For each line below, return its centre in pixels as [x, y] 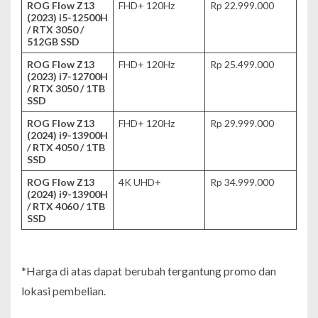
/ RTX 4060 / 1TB [66, 206]
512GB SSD [53, 41]
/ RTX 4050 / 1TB [66, 147]
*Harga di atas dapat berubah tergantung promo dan [149, 270]
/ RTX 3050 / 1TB [66, 88]
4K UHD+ [140, 182]
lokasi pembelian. [64, 290]
